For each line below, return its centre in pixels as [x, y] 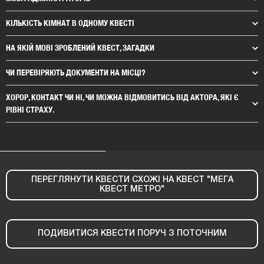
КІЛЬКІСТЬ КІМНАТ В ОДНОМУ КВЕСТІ [70, 23]
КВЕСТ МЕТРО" [132, 189]
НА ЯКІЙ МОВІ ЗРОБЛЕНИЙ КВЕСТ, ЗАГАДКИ [80, 47]
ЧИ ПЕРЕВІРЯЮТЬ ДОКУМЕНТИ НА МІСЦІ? [76, 72]
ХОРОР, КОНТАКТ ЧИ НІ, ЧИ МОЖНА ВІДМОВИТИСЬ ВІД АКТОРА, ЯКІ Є [122, 97]
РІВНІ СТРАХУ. [30, 109]
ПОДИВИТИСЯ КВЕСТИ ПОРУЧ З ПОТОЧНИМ [132, 233]
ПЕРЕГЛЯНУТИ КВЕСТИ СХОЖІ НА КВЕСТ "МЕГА [132, 180]
